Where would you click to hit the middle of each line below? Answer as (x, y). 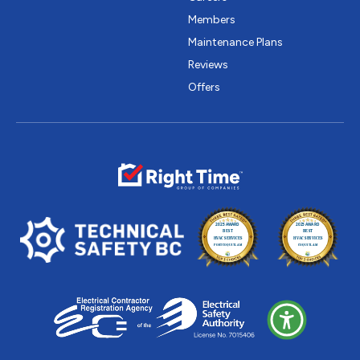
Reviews (208, 65)
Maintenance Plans (235, 43)
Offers (204, 88)
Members (212, 20)
